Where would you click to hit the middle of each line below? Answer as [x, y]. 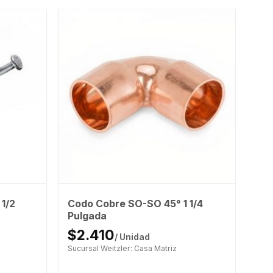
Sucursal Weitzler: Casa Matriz [122, 248]
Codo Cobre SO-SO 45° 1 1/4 [135, 203]
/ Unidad [132, 237]
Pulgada [87, 215]
